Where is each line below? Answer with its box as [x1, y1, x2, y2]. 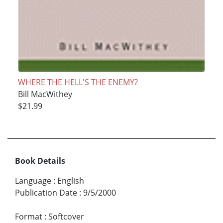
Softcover [48, 211, 84, 222]
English [57, 175, 84, 186]
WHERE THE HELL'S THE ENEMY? [17, 76, 138, 88]
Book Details [15, 155, 65, 166]
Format [15, 211, 42, 222]
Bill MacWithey [17, 88, 72, 100]
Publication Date [15, 187, 77, 198]
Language [15, 175, 51, 186]
